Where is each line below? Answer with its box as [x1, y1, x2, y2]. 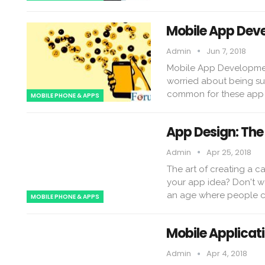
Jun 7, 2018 [206, 45, 246, 57]
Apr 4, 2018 [206, 248, 247, 260]
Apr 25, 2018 [206, 146, 251, 158]
